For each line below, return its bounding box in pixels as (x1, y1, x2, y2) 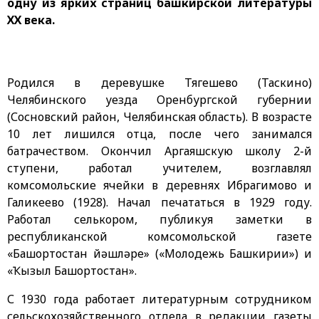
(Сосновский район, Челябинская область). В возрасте (7, 108, 312, 125)
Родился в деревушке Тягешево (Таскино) (7, 74, 312, 90)
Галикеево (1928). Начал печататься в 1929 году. (7, 194, 312, 210)
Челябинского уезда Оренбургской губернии (7, 91, 312, 108)
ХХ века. (7, 11, 55, 28)
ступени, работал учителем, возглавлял (7, 159, 312, 176)
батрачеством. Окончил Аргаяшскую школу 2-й (7, 142, 312, 159)
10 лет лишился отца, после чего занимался (7, 125, 312, 142)
